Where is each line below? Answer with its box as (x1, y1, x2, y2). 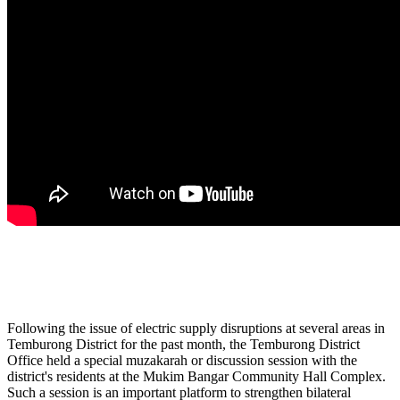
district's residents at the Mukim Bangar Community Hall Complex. (7, 368, 386, 384)
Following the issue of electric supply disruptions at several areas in (7, 320, 385, 336)
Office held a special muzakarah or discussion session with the (7, 352, 357, 368)
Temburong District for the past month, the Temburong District (7, 336, 360, 352)
